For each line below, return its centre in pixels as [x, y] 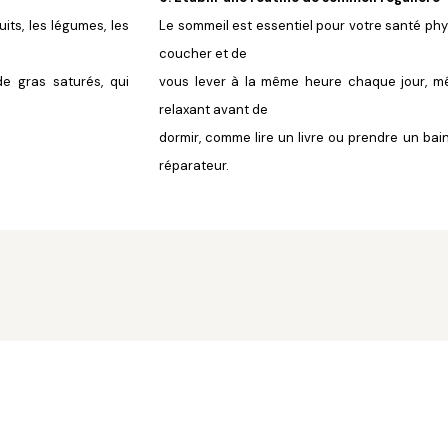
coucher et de [203, 54]
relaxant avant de [213, 110]
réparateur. [194, 166]
